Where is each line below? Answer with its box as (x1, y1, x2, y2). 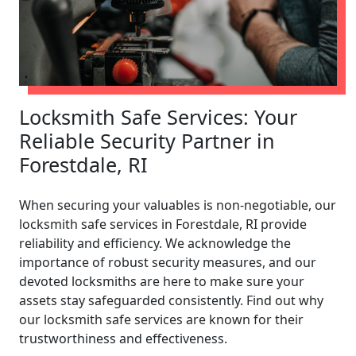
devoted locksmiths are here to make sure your (19, 272, 304, 290)
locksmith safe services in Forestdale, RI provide (19, 215, 307, 233)
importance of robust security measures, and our (19, 253, 316, 271)
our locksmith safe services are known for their (19, 310, 304, 328)
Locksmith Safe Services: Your (19, 103, 297, 130)
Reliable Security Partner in (19, 126, 275, 154)
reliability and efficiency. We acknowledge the (19, 234, 291, 252)
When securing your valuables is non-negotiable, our (19, 195, 336, 214)
